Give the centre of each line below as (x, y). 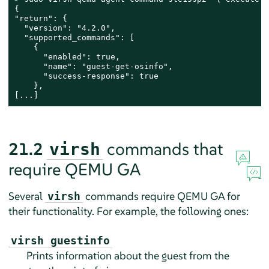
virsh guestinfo (60, 240)
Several (26, 196)
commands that (163, 149)
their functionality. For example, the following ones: (128, 211)
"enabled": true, (67, 56)
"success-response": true (86, 76)
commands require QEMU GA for (161, 196)
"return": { (41, 18)
